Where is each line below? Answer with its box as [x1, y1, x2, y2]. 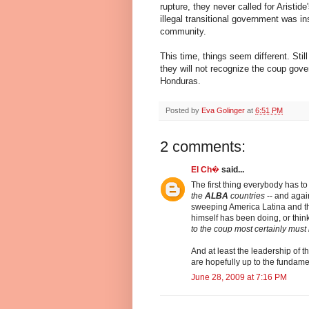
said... [219, 164, 244, 175]
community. [160, 26, 206, 37]
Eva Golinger [201, 106, 245, 114]
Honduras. [160, 75, 201, 86]
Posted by [166, 106, 201, 114]
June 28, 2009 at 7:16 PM [191, 272, 287, 282]
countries [228, 190, 265, 201]
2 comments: [160, 137, 246, 155]
